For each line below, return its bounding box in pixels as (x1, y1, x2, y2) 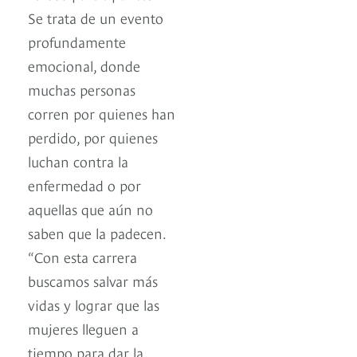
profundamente (28, 31, 126, 52)
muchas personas (28, 79, 135, 100)
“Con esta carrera (28, 246, 137, 267)
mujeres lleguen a (28, 318, 139, 339)
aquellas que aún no (28, 198, 153, 219)
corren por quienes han (28, 103, 175, 124)
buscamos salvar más (28, 270, 158, 291)
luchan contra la (28, 151, 128, 171)
